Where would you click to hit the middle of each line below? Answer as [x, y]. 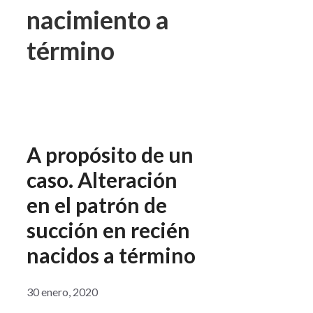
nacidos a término [111, 255]
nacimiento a [98, 20]
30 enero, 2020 [62, 292]
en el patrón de [97, 205]
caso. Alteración [102, 180]
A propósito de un [110, 155]
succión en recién [108, 230]
